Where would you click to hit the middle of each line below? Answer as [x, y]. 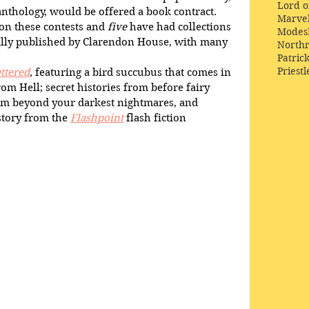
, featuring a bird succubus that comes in [132, 72]
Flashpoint [97, 118]
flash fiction [156, 118]
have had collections [180, 27]
